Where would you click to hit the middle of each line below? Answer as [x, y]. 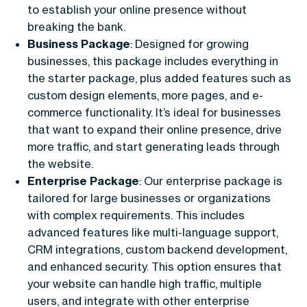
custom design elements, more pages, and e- [145, 95]
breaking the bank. [76, 26]
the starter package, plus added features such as [159, 78]
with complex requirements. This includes [136, 215]
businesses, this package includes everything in [153, 61]
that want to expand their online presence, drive [155, 129]
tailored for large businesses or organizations [149, 198]
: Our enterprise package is [211, 181]
